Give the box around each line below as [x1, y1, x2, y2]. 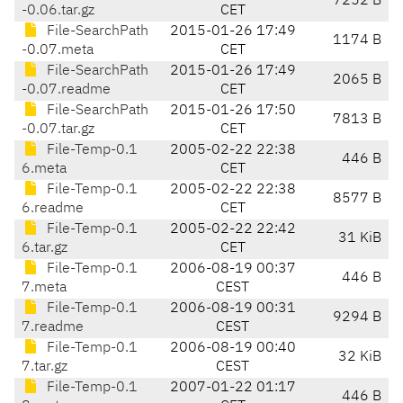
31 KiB [338, 231, 381, 246]
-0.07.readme [22, 83, 111, 98]
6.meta [22, 162, 67, 177]
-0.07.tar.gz [22, 122, 94, 138]
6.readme [22, 201, 84, 217]
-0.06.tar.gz [22, 4, 94, 19]
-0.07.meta [22, 43, 94, 58]
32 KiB [338, 350, 381, 365]
